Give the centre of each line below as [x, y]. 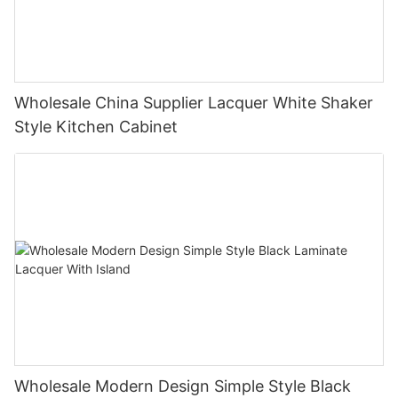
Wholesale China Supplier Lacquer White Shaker [194, 103]
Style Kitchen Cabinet [96, 127]
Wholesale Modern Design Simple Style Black [183, 386]
